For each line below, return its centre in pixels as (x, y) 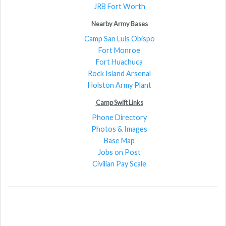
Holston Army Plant (119, 85)
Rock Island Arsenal (119, 73)
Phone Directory (119, 117)
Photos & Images (119, 129)
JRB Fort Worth (119, 6)
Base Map (119, 140)
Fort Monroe (119, 50)
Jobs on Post (119, 152)
